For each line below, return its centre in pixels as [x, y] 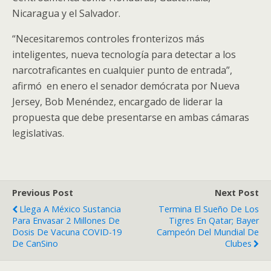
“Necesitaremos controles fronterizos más [108, 39]
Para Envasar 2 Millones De [66, 220]
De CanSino [35, 243]
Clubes [238, 243]
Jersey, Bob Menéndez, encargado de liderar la [117, 102]
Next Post [237, 193]
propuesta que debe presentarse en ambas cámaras [131, 117]
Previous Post [43, 193]
